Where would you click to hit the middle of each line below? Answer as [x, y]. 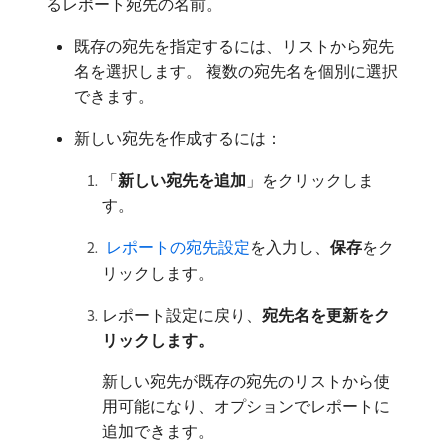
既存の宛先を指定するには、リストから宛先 [234, 46]
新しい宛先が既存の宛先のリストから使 [246, 381]
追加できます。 [158, 431]
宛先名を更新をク [326, 315]
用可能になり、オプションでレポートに [246, 406]
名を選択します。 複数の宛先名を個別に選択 [236, 71]
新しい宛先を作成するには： [178, 138]
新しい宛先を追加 [182, 180]
